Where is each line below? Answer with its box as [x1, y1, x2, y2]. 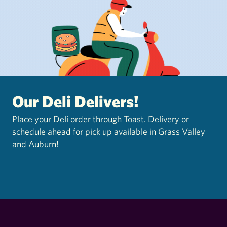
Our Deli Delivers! [12, 91, 139, 110]
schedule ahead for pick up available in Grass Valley [12, 126, 206, 137]
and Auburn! [12, 138, 59, 149]
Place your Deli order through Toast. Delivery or [12, 113, 190, 124]
